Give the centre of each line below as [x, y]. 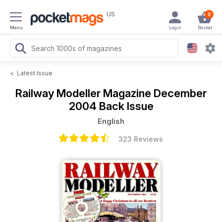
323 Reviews [141, 139]
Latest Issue [35, 73]
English [111, 121]
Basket [205, 28]
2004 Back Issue [111, 106]
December [180, 93]
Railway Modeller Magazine [84, 93]
